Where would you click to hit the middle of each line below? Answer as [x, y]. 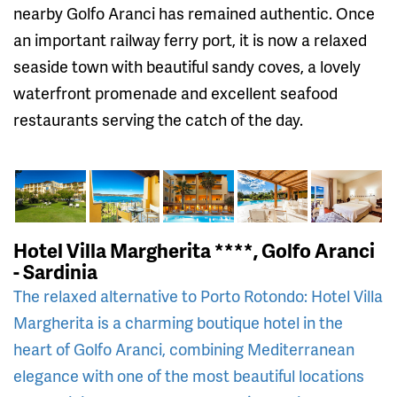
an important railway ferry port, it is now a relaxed [190, 39]
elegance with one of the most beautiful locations [189, 376]
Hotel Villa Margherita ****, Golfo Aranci [194, 251]
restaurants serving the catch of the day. [158, 119]
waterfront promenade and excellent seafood [175, 92]
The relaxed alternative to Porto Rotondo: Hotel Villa [198, 296]
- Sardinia [55, 272]
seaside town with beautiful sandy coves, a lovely [187, 66]
